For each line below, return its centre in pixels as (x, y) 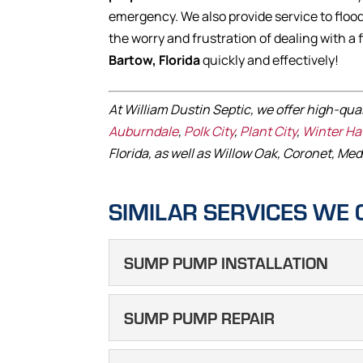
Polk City (209, 131)
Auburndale (144, 131)
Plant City (269, 131)
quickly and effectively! (270, 60)
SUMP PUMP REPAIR (200, 318)
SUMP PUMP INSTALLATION (226, 263)
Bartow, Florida (155, 60)
